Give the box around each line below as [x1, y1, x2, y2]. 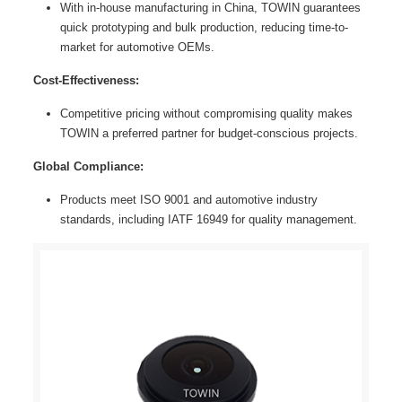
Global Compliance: [32, 159, 144, 173]
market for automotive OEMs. [59, 39, 214, 54]
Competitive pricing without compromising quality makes [59, 106, 353, 120]
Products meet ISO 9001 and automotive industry [59, 192, 318, 206]
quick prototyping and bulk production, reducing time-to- [59, 20, 348, 34]
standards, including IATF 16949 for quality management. [59, 212, 357, 226]
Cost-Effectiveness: [32, 73, 139, 87]
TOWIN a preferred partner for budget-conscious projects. [59, 126, 358, 140]
